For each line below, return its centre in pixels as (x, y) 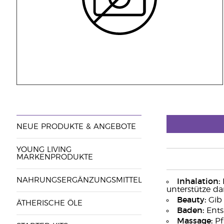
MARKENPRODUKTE (54, 157)
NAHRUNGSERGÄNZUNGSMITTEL (79, 180)
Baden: (190, 210)
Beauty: (191, 200)
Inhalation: (198, 181)
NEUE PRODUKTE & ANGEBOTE (76, 127)
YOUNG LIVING (44, 150)
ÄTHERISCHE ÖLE (49, 203)
